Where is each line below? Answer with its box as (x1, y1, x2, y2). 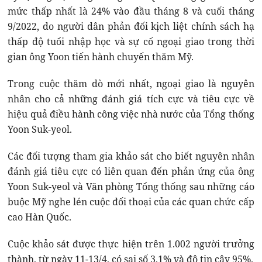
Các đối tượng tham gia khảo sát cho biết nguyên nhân (8, 149, 254, 163)
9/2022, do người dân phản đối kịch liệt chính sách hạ (8, 19, 254, 33)
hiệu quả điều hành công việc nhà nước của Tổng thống (8, 107, 254, 120)
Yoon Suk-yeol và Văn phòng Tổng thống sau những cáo (8, 180, 254, 193)
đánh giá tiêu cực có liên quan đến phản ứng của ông (8, 164, 254, 178)
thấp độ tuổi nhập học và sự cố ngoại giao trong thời (8, 35, 254, 48)
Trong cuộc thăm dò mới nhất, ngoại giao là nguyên (8, 77, 254, 90)
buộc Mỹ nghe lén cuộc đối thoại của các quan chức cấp (8, 195, 254, 208)
